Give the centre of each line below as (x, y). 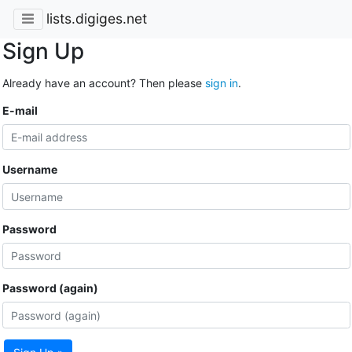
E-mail (20, 110)
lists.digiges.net (96, 19)
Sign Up (43, 51)
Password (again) (50, 288)
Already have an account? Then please (103, 82)
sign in (221, 82)
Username (29, 170)
